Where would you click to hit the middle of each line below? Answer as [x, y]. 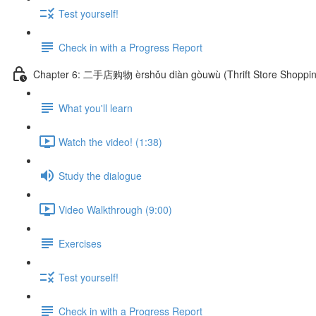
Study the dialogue [100, 175]
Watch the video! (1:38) [110, 141]
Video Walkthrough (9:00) [115, 209]
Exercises [80, 243]
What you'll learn [96, 108]
